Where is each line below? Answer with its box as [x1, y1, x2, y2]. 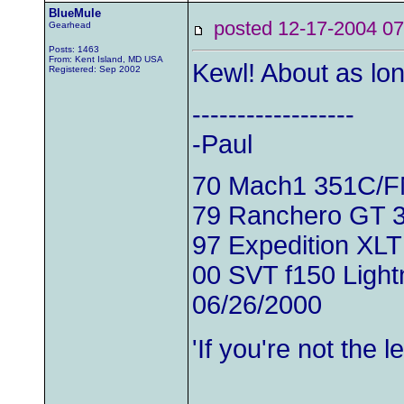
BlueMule [49, 6, 101, 20]
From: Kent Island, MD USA [49, 54, 163, 64]
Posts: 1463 [49, 44, 99, 54]
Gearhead [49, 20, 91, 30]
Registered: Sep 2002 [49, 64, 141, 74]
